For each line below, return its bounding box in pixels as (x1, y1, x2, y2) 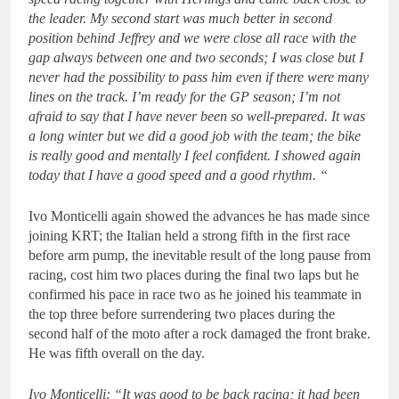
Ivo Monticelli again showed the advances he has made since (28, 208, 370, 224)
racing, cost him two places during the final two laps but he (28, 267, 359, 282)
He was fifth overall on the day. (28, 346, 205, 361)
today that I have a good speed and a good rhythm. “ (28, 167, 328, 183)
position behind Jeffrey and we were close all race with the (28, 30, 356, 45)
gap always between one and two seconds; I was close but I (28, 50, 363, 65)
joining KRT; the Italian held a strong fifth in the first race (28, 228, 350, 243)
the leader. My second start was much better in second (28, 11, 332, 26)
